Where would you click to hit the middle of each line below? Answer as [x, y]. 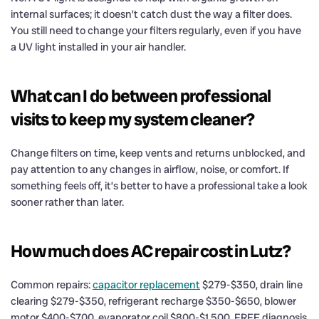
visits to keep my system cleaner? [133, 119]
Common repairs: [52, 284]
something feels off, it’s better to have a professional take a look [159, 185]
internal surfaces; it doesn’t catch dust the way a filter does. [151, 14]
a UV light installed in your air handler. [98, 47]
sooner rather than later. [67, 202]
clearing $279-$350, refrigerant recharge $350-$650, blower [153, 301]
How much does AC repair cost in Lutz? [151, 251]
